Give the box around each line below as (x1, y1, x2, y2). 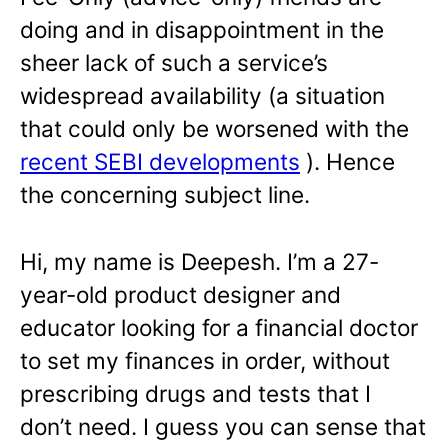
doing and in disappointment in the (20, 16, 384, 44)
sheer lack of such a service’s (20, 49, 328, 77)
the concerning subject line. (20, 181, 310, 209)
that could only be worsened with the (20, 115, 409, 143)
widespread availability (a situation (20, 82, 385, 110)
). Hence (300, 148, 395, 176)
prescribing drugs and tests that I (20, 380, 371, 408)
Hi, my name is (20, 248, 181, 276)
